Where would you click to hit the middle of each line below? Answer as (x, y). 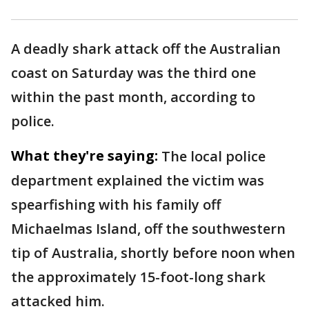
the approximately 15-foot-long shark (138, 277)
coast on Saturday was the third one (133, 73)
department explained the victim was (138, 181)
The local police (213, 157)
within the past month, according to (133, 97)
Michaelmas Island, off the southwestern (148, 229)
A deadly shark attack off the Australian (146, 49)
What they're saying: (84, 156)
